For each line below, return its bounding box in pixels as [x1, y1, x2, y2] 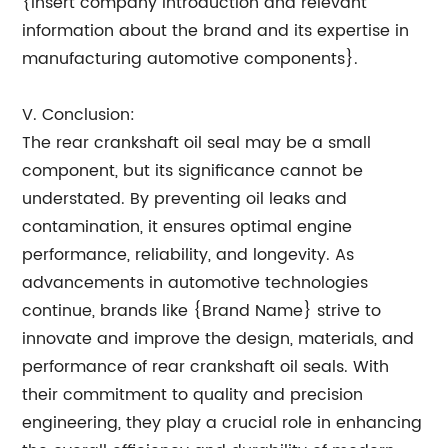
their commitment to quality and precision [22, 382, 364, 408]
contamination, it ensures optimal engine [22, 214, 353, 240]
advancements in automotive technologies [22, 270, 369, 296]
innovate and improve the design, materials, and [22, 326, 415, 352]
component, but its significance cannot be [22, 158, 364, 184]
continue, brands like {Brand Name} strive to [22, 298, 382, 324]
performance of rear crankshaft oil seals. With [22, 354, 390, 380]
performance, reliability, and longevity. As [22, 242, 355, 268]
